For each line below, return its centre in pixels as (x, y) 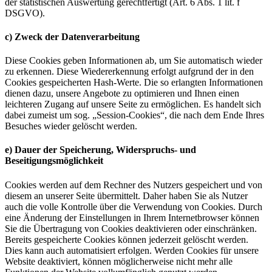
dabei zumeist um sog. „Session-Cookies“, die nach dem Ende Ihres (134, 115)
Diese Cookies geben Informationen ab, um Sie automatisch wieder (134, 61)
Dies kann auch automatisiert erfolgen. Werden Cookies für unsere (132, 250)
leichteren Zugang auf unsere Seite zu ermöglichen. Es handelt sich (133, 104)
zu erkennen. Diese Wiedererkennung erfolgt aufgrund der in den (129, 72)
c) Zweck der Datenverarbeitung (72, 36)
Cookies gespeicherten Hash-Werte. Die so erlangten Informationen (134, 83)
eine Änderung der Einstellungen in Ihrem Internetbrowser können (132, 217)
